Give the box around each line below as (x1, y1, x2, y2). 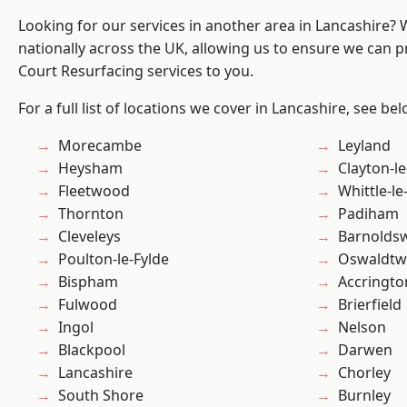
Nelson (338, 317, 386, 338)
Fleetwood (58, 181, 130, 202)
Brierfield (338, 294, 402, 315)
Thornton (58, 203, 124, 224)
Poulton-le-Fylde (58, 249, 169, 270)
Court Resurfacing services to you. (18, 61, 253, 82)
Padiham (338, 203, 399, 224)
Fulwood (58, 294, 117, 315)
